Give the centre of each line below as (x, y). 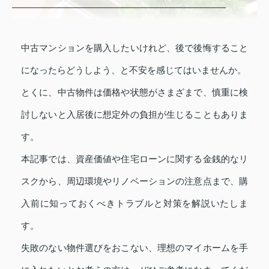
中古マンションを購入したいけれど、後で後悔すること (134, 48)
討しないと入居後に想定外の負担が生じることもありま (134, 115)
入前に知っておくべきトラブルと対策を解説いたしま (134, 204)
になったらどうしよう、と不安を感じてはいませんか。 (134, 70)
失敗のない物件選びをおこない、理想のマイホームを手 (134, 248)
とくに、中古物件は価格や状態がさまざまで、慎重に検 (134, 92)
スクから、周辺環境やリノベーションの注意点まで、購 (134, 181)
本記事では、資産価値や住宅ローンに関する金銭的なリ (134, 159)
